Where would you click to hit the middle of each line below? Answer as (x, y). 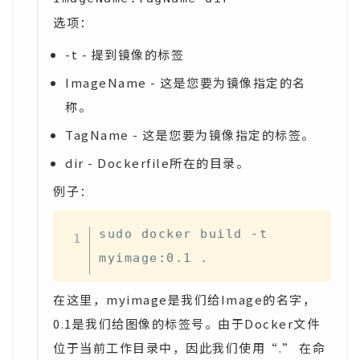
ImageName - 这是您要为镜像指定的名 (186, 82)
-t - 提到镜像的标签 (125, 54)
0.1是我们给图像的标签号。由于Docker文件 (186, 323)
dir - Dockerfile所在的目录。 (157, 163)
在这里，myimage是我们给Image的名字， (184, 299)
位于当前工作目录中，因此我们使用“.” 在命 (189, 348)
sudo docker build (175, 233)
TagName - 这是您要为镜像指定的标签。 (190, 135)
